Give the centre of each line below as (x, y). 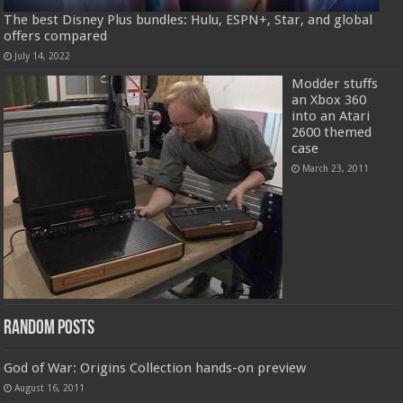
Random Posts (49, 328)
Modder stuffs (335, 83)
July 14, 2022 (43, 55)
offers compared (56, 36)
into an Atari (331, 116)
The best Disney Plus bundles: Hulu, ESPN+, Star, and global (188, 19)
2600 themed (332, 132)
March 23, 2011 (336, 168)
